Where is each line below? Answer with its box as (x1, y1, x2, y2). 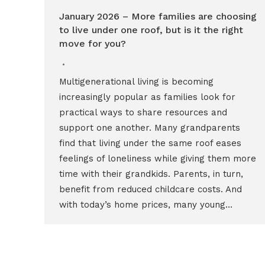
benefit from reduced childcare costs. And (59, 184, 242, 195)
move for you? (59, 38, 126, 49)
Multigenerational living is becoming (59, 76, 214, 87)
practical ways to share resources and (59, 107, 227, 118)
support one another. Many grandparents (59, 122, 240, 133)
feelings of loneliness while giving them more (59, 153, 256, 164)
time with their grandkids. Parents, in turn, (59, 169, 243, 179)
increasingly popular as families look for (59, 92, 235, 102)
